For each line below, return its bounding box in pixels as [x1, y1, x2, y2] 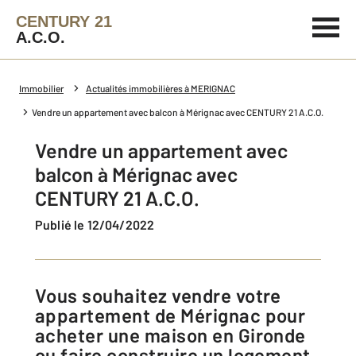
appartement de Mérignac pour [35, 304, 306, 327]
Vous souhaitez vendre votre [35, 284, 47, 307]
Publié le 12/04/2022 [43, 217, 155, 232]
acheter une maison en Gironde [35, 323, 306, 346]
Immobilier [19, 83, 64, 94]
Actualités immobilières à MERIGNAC [86, 83, 235, 94]
